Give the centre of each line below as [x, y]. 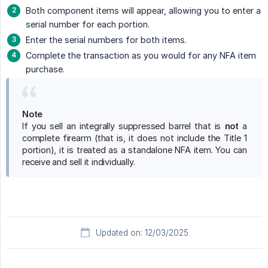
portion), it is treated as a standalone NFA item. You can [135, 150]
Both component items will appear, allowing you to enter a [143, 11]
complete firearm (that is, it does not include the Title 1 [135, 138]
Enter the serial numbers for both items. [106, 40]
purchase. [45, 69]
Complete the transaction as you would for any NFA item [141, 56]
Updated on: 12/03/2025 [142, 233]
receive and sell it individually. [79, 162]
